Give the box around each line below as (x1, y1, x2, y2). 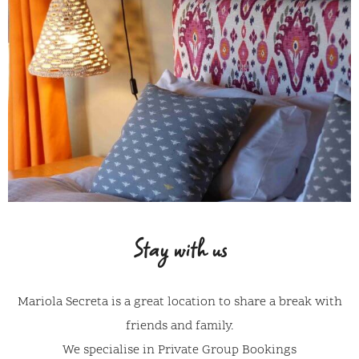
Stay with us (131, 232, 228, 268)
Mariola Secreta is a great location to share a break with (17, 293, 342, 311)
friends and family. (125, 317, 234, 335)
